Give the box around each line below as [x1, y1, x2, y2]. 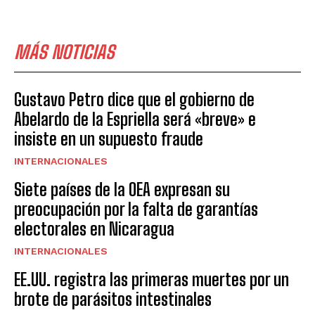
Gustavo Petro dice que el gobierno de [14, 89, 255, 110]
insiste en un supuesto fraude [14, 129, 203, 150]
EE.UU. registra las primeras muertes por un [14, 269, 289, 290]
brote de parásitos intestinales [14, 289, 212, 310]
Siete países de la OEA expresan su [14, 179, 230, 200]
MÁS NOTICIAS [14, 41, 115, 64]
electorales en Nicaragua [14, 219, 174, 240]
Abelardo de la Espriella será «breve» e [14, 109, 256, 130]
